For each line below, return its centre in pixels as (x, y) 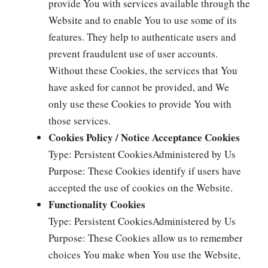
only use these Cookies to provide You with (140, 103)
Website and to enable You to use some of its (143, 20)
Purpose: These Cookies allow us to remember (146, 237)
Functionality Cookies (97, 204)
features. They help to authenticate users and (142, 36)
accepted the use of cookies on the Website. (141, 187)
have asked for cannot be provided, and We (139, 87)
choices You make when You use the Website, (144, 254)
